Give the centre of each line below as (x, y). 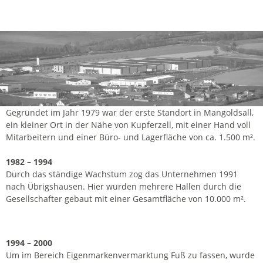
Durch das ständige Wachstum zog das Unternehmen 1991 (122, 174)
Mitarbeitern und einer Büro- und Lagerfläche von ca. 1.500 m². (131, 137)
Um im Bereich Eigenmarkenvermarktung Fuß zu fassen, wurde (130, 255)
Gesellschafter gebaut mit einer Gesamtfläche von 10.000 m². (126, 198)
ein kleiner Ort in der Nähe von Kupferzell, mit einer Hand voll (128, 124)
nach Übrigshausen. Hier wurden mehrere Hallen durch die (124, 186)
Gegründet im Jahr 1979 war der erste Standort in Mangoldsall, (130, 112)
